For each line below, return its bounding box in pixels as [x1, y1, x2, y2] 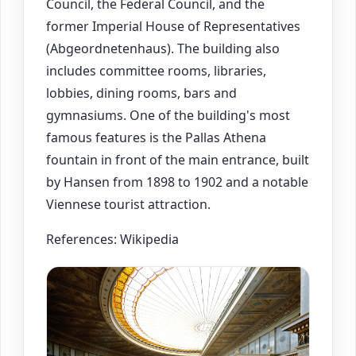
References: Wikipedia [46, 230, 179, 248]
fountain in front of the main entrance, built [46, 150, 309, 168]
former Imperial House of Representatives [46, 17, 300, 35]
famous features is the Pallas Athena [46, 128, 266, 146]
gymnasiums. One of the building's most [46, 106, 290, 124]
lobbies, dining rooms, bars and [46, 83, 237, 102]
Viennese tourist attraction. [46, 195, 211, 213]
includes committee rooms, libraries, [46, 61, 266, 79]
